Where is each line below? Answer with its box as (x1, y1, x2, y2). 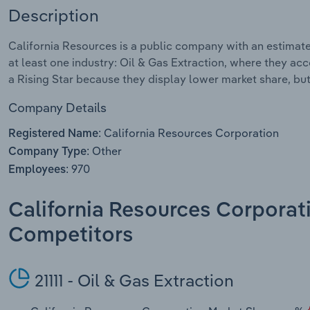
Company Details (8, 99, 107, 116)
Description (8, 4, 99, 26)
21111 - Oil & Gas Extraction (30, 269, 234, 291)
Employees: (8, 165, 69, 176)
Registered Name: (8, 129, 101, 140)
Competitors (8, 225, 134, 246)
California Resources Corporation (101, 126, 279, 140)
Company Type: (8, 147, 89, 158)
